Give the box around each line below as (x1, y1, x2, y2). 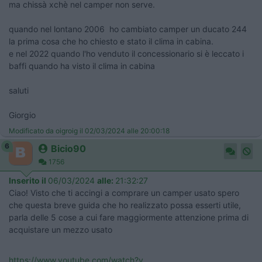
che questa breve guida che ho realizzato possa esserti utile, (9, 200, 241, 211)
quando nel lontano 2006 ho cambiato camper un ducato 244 (9, 24, 247, 35)
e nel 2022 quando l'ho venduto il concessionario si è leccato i (9, 49, 244, 59)
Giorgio (9, 110, 36, 120)
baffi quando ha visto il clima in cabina (9, 61, 155, 71)
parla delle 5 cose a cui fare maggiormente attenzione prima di (9, 212, 249, 223)
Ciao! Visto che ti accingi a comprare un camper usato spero (9, 188, 239, 198)
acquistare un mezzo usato (9, 225, 115, 235)
